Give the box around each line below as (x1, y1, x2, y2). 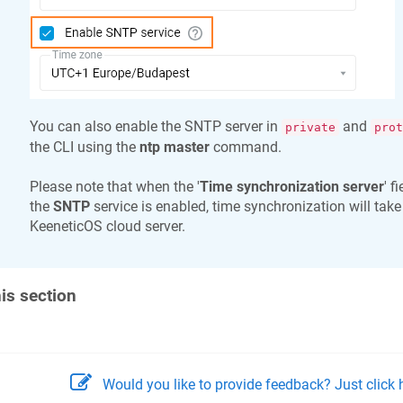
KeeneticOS (29, 218, 103, 236)
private (284, 120, 336, 134)
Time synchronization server (199, 178, 384, 196)
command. (209, 138, 282, 156)
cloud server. (102, 218, 185, 236)
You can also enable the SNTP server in (29, 117, 282, 135)
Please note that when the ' (29, 178, 200, 196)
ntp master (139, 138, 210, 156)
